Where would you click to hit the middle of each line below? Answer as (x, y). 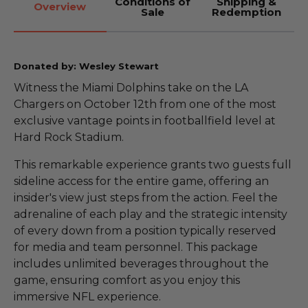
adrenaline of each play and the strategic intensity (151, 214)
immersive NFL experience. (87, 296)
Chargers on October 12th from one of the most (145, 104)
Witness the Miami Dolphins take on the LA (131, 87)
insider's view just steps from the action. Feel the (146, 197)
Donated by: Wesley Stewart (86, 66)
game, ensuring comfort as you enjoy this (127, 280)
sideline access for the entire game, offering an (141, 181)
